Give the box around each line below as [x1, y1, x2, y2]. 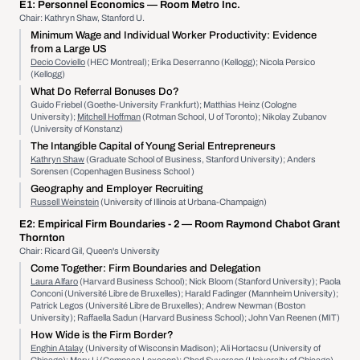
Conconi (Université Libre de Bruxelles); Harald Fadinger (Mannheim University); [31, 288, 338, 298]
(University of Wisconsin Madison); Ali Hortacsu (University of [84, 343, 321, 353]
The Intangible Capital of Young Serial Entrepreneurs [31, 141, 276, 152]
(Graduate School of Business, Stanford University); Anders [84, 154, 316, 164]
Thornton [19, 232, 65, 243]
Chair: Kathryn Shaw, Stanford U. [19, 13, 145, 22]
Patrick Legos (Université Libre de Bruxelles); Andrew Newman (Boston [31, 301, 305, 310]
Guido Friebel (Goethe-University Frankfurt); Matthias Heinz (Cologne [31, 100, 297, 109]
